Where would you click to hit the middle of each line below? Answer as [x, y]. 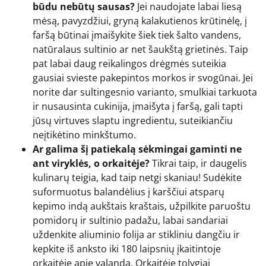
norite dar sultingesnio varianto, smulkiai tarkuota [145, 92]
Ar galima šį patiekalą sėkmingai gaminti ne [137, 149]
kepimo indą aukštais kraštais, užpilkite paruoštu [142, 206]
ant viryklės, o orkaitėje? [91, 163]
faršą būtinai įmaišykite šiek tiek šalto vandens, [137, 35]
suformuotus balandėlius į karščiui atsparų [129, 191]
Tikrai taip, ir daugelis [198, 163]
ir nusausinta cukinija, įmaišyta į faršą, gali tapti [138, 106]
